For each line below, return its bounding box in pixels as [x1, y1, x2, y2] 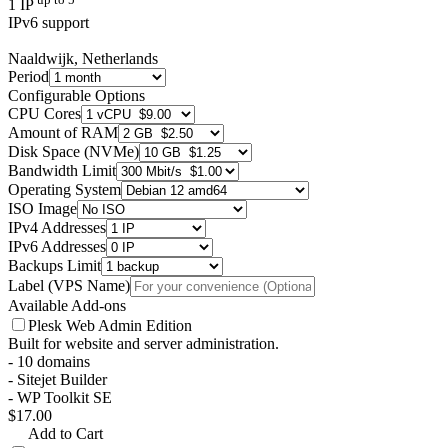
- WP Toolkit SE [8, 389, 112, 407]
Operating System [8, 181, 121, 199]
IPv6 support [8, 14, 89, 32]
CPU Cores [8, 105, 81, 123]
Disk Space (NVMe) [8, 143, 139, 161]
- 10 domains [8, 353, 90, 371]
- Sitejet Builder [8, 371, 107, 389]
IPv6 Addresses [8, 238, 106, 256]
